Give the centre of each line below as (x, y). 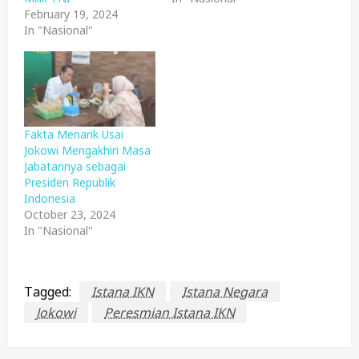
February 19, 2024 (71, 14)
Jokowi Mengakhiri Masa (87, 150)
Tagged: (48, 291)
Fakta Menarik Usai (74, 134)
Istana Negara (225, 291)
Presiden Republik (70, 182)
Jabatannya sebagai (75, 166)
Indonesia (50, 198)
